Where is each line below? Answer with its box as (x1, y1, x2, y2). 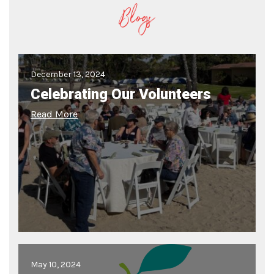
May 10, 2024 (31, 259, 81, 270)
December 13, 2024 (31, 69, 105, 80)
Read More (31, 108, 78, 120)
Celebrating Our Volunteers (31, 86, 211, 103)
